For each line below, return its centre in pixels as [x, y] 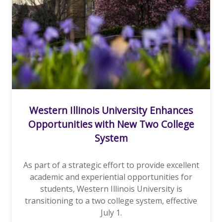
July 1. [111, 213]
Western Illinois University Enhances [111, 111]
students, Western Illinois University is [111, 189]
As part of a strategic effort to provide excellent [111, 165]
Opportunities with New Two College [111, 124]
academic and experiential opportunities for [111, 177]
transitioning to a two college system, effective [111, 201]
